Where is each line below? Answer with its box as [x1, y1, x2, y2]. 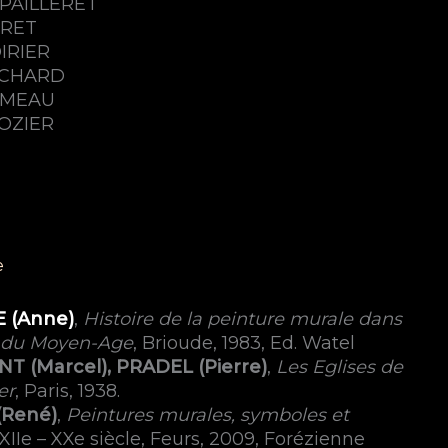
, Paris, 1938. [14, 379, 120, 402]
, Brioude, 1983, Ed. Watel [132, 331, 355, 354]
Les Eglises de [275, 355, 403, 378]
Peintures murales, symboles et [65, 403, 349, 426]
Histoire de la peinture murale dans [82, 307, 402, 330]
